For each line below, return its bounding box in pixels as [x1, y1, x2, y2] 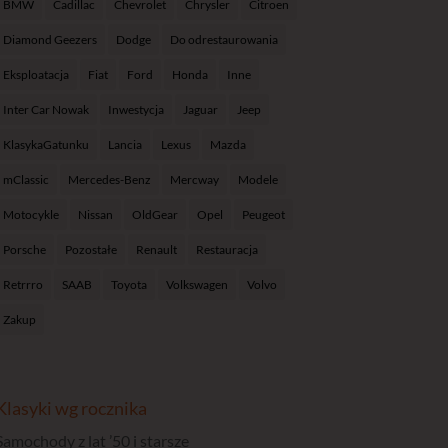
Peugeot [241, 207, 285, 223]
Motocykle [2, 207, 59, 223]
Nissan [77, 207, 113, 223]
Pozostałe [64, 242, 117, 258]
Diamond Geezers [2, 32, 97, 48]
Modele [237, 172, 278, 188]
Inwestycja [107, 102, 164, 118]
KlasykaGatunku [2, 137, 89, 153]
